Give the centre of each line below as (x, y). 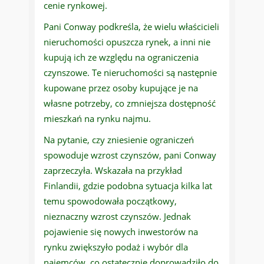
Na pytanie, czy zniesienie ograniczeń (119, 140)
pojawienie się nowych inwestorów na (121, 232)
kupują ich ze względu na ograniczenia (121, 57)
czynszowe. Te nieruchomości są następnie (130, 73)
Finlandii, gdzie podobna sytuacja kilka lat (128, 186)
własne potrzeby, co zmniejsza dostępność (130, 103)
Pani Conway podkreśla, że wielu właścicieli (131, 27)
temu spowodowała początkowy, (110, 201)
